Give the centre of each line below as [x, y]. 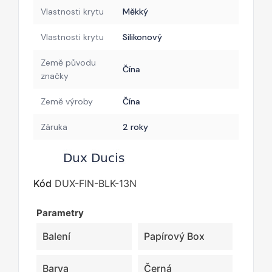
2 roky [135, 127]
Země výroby [67, 101]
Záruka [54, 127]
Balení [56, 236]
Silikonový [142, 37]
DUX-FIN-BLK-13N [96, 183]
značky [55, 76]
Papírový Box [174, 236]
